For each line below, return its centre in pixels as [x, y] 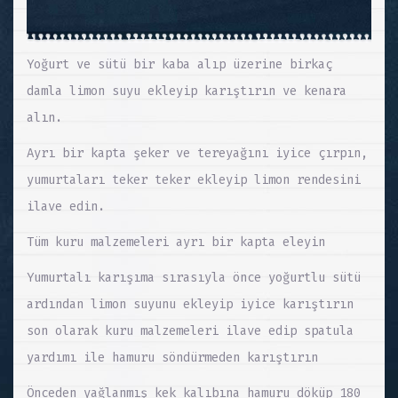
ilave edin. [66, 207]
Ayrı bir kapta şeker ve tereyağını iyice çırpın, [197, 154]
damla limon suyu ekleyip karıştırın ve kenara [187, 92]
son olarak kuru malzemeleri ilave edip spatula [190, 331]
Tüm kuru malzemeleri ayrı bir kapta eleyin [176, 243]
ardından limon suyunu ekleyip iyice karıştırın [190, 305]
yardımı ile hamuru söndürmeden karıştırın [172, 358]
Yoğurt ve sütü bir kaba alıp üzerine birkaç [179, 65]
